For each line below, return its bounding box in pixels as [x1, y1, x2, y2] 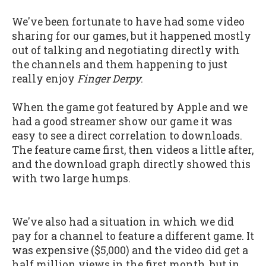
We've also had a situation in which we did [12, 215, 234, 229]
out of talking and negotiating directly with [12, 43, 240, 57]
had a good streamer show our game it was [12, 115, 232, 129]
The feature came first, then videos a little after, [12, 143, 254, 157]
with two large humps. [12, 172, 131, 186]
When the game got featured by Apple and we [12, 100, 248, 115]
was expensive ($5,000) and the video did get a [12, 243, 248, 258]
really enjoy [12, 71, 77, 85]
